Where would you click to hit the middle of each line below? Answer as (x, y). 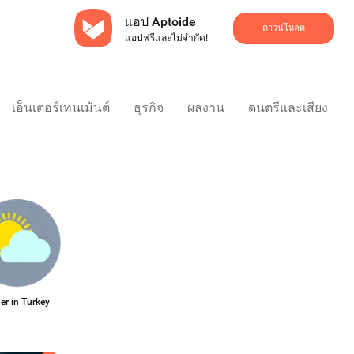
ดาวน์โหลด (283, 28)
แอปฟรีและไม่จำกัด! (166, 38)
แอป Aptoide (160, 22)
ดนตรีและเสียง (288, 108)
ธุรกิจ (149, 108)
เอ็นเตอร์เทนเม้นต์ (61, 108)
